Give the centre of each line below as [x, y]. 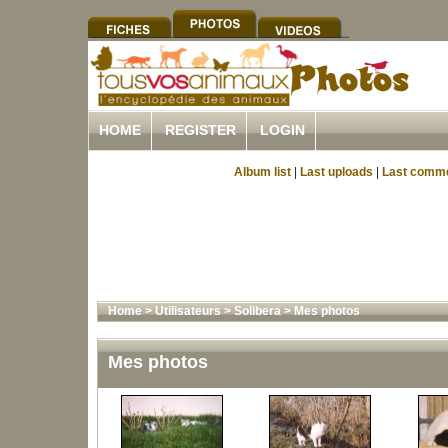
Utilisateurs [187, 311]
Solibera [257, 311]
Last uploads [336, 172]
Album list [262, 172]
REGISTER [200, 130]
